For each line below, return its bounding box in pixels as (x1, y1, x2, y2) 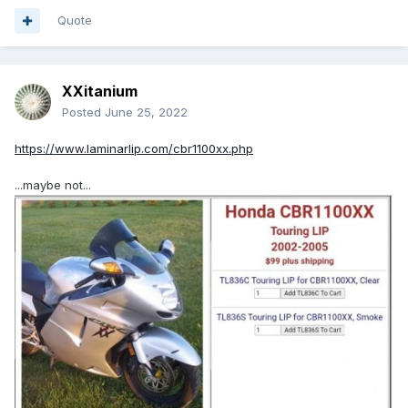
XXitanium (62, 82, 138, 101)
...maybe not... (15, 178, 91, 193)
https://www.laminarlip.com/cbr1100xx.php (15, 141, 253, 157)
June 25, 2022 (105, 105, 188, 120)
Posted (62, 105, 105, 120)
